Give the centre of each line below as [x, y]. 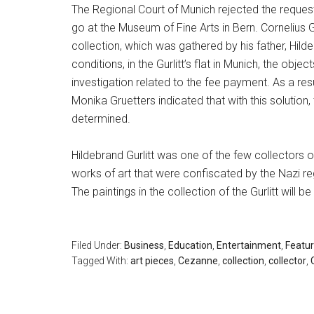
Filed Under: [98, 245]
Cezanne [198, 261]
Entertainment [249, 245]
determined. [101, 119]
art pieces [152, 261]
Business [144, 245]
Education [190, 245]
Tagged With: [101, 261]
